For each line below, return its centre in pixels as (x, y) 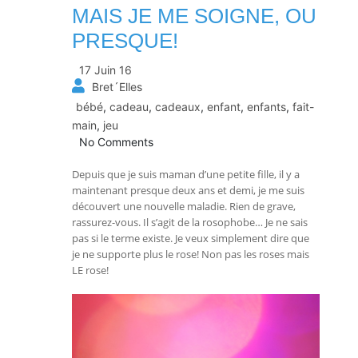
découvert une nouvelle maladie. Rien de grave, (184, 207)
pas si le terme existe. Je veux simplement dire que (191, 239)
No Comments (115, 142)
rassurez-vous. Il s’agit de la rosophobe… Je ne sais (190, 223)
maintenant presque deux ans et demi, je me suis (188, 191)
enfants (267, 107)
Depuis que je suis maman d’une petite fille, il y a (186, 175)
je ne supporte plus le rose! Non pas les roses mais (191, 255)
